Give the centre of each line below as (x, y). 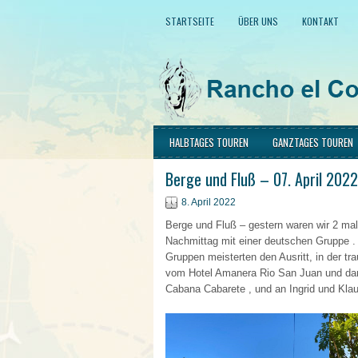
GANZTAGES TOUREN (313, 142)
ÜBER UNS (258, 21)
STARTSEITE (190, 21)
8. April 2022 (209, 202)
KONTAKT (320, 21)
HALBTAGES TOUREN (209, 142)
